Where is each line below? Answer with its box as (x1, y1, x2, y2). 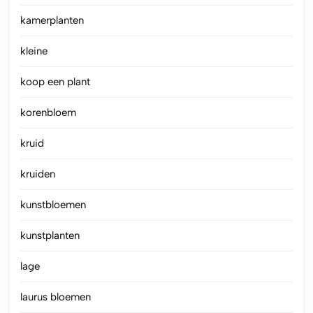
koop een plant (20, 75, 90, 88)
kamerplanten (20, 13, 84, 27)
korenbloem (20, 105, 76, 119)
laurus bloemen (20, 290, 91, 303)
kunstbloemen (20, 198, 86, 211)
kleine (20, 44, 48, 57)
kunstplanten (20, 228, 80, 242)
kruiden (20, 167, 55, 180)
